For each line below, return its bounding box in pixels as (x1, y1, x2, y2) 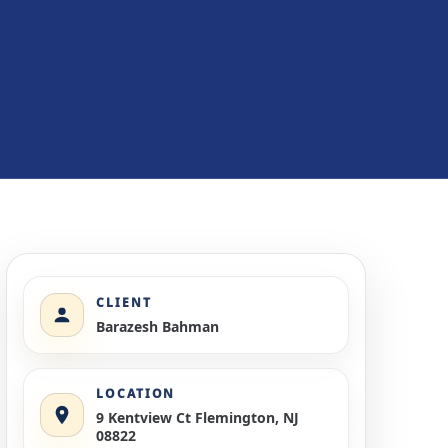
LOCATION (96, 384, 176, 402)
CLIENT (96, 293, 152, 311)
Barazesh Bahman (96, 316, 219, 336)
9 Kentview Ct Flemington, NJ (96, 407, 299, 427)
